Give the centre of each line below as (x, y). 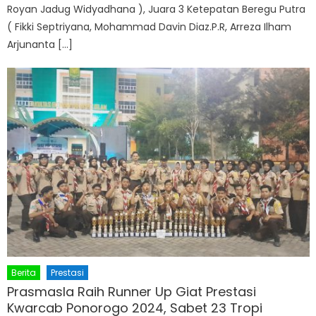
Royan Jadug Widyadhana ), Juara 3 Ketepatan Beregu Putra (157, 9)
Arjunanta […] (40, 44)
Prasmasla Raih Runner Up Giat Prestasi (132, 291)
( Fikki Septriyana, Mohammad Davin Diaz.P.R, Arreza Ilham (150, 26)
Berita (24, 272)
